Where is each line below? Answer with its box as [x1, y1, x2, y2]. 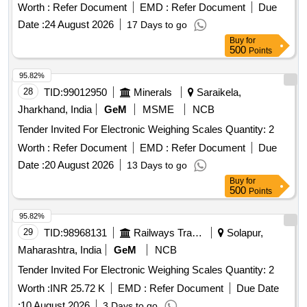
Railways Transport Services [192, 227, 202, 239]
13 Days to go [127, 160, 187, 171]
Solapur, [224, 227, 263, 239]
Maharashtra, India [18, 244, 101, 256]
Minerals [134, 86, 172, 99]
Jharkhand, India [18, 103, 92, 116]
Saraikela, [194, 86, 241, 99]
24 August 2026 [45, 19, 114, 31]
